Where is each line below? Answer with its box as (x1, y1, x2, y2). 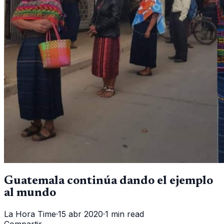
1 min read (105, 208, 144, 219)
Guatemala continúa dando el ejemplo (4, 174, 213, 187)
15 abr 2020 (58, 208, 103, 219)
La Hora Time (4, 208, 56, 219)
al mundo (4, 186, 56, 199)
